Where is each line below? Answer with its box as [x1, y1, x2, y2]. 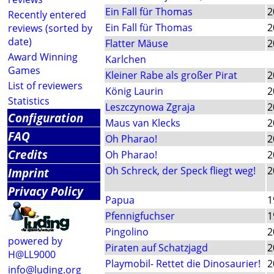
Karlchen [105, 53, 146, 67]
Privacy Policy [8, 183, 83, 199]
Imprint [8, 165, 49, 181]
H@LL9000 [8, 248, 56, 261]
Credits [8, 146, 48, 163]
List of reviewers [8, 79, 83, 92]
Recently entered [8, 8, 86, 21]
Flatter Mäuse [105, 37, 168, 51]
